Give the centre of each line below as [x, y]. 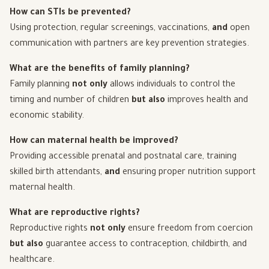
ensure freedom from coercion [189, 230]
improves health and [207, 101]
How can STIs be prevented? [70, 14]
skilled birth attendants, [57, 173]
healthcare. [32, 261]
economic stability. [47, 117]
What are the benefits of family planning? [100, 70]
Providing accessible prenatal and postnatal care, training [123, 158]
